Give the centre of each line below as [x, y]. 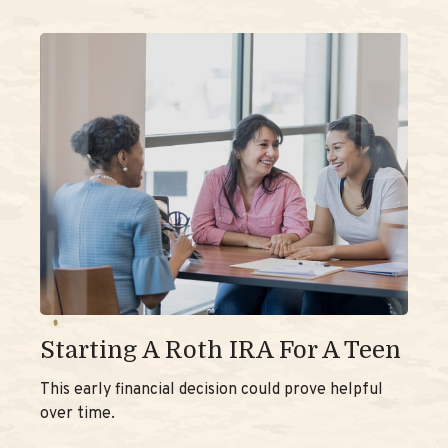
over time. [77, 414]
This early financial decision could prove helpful [211, 390]
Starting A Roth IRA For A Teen [220, 350]
